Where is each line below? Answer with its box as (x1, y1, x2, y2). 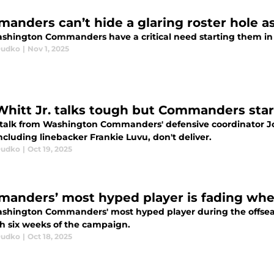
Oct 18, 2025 (28, 232, 72, 241)
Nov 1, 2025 (28, 44, 69, 53)
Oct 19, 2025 (28, 144, 72, 154)
